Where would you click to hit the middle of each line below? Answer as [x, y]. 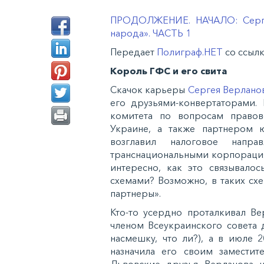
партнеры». [136, 194]
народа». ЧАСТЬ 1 [151, 33]
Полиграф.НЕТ [190, 52]
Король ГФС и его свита [169, 71]
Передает [133, 52]
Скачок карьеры [149, 90]
